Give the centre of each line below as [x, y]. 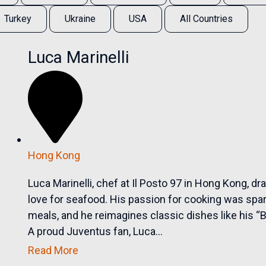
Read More [53, 251]
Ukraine [80, 18]
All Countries [206, 18]
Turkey [18, 18]
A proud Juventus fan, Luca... [96, 232]
